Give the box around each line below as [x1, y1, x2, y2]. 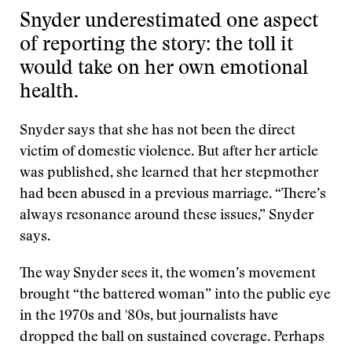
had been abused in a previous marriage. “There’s [20, 188, 326, 202]
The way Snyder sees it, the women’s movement [20, 267, 316, 281]
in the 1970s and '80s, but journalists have [20, 310, 278, 324]
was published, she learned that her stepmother [20, 167, 318, 181]
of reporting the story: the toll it [20, 36, 293, 56]
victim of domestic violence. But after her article [20, 145, 318, 159]
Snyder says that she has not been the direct [20, 124, 295, 138]
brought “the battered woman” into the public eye [20, 288, 331, 302]
